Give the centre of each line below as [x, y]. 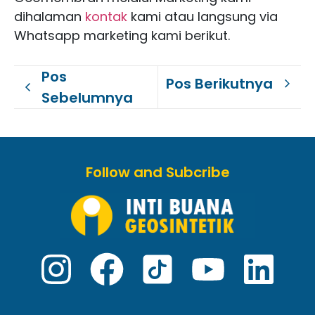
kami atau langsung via [202, 17]
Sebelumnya [87, 98]
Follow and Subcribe [157, 173]
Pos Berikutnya [219, 84]
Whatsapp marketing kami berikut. [122, 36]
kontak [106, 17]
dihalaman [50, 17]
